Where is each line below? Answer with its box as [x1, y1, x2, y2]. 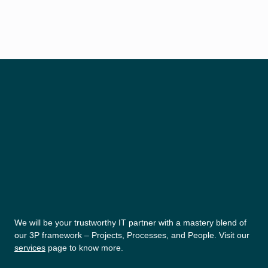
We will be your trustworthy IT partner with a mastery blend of [14, 218, 246, 227]
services [14, 243, 45, 252]
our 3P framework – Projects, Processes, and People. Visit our [14, 230, 249, 240]
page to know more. [45, 243, 123, 252]
